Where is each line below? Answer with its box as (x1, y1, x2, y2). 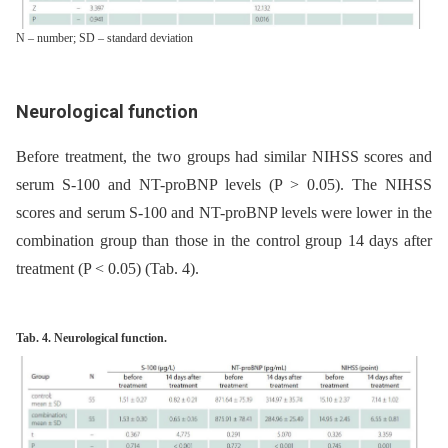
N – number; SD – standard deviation (16, 31, 193, 46)
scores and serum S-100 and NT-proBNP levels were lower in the (16, 204, 432, 222)
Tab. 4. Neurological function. (16, 331, 167, 346)
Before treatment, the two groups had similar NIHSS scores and (16, 148, 432, 166)
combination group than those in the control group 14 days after (16, 232, 432, 250)
